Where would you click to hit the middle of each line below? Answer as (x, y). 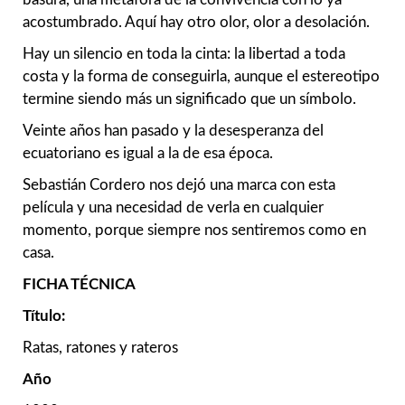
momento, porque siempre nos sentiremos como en (194, 231)
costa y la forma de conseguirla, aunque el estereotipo (201, 77)
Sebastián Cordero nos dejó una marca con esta (179, 185)
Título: (44, 316)
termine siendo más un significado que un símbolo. (189, 99)
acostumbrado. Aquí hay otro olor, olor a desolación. (196, 23)
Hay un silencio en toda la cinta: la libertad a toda (184, 54)
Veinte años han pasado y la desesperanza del (173, 131)
